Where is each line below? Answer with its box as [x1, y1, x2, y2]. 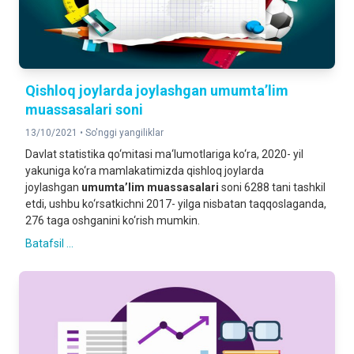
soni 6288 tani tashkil [219, 181, 326, 194]
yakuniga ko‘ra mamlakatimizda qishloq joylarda [25, 164, 264, 177]
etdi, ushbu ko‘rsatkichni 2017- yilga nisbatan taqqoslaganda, [25, 198, 326, 210]
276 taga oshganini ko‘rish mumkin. [25, 214, 200, 227]
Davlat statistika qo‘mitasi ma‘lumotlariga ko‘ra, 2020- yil [25, 148, 303, 160]
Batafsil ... [25, 237, 73, 250]
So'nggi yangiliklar [85, 127, 164, 138]
